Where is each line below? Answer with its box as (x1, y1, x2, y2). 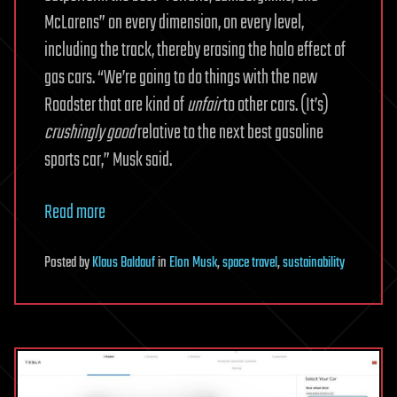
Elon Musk (169, 251, 217, 275)
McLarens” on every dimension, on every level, (44, 7, 304, 38)
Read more (44, 197, 105, 228)
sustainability (283, 251, 345, 275)
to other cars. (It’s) (221, 90, 329, 121)
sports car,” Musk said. (44, 144, 172, 175)
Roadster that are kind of (44, 90, 187, 121)
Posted (44, 251, 79, 275)
